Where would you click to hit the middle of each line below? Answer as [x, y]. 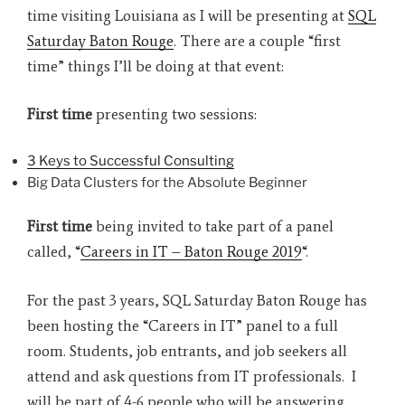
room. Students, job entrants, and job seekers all [187, 350]
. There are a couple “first [257, 40]
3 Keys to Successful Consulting [131, 160]
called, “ [54, 252]
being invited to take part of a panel [213, 226]
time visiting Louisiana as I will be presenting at [188, 15]
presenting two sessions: [174, 114]
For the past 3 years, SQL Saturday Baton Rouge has [197, 300]
